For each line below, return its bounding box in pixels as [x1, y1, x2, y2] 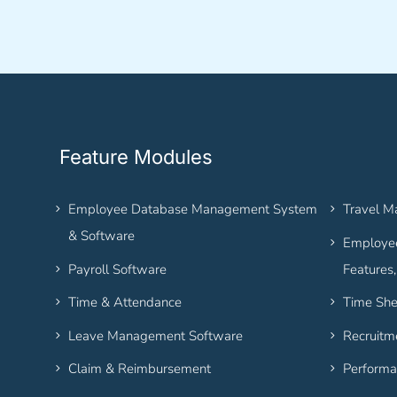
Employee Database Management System [68, 200, 318, 219]
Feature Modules [59, 145, 214, 169]
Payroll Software [68, 260, 167, 278]
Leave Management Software [68, 326, 244, 345]
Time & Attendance [68, 293, 183, 312]
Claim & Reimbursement [68, 360, 212, 378]
